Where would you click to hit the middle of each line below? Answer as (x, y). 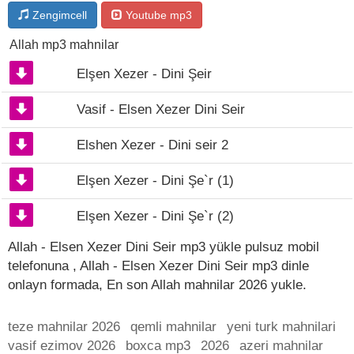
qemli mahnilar (173, 327)
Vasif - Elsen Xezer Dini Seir (161, 109)
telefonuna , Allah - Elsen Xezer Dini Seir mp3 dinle (158, 266)
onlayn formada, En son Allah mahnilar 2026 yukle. (157, 285)
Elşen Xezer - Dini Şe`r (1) (155, 181)
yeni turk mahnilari (281, 327)
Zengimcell (58, 15)
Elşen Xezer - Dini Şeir (144, 74)
